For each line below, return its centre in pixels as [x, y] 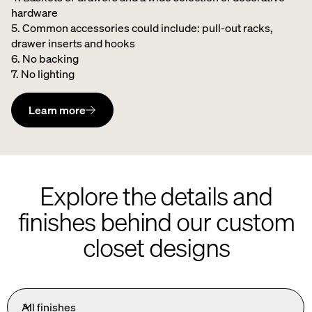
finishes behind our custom [156, 222]
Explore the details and [156, 196]
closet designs [156, 248]
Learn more [57, 110]
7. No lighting [43, 74]
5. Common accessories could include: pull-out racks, [142, 28]
